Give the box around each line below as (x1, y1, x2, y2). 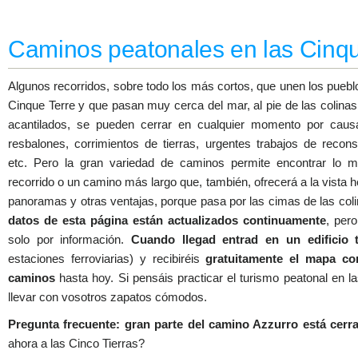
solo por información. (8, 233, 132, 246)
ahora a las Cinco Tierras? (8, 336, 145, 350)
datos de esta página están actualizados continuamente (8, 213, 326, 227)
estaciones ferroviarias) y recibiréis (8, 252, 206, 265)
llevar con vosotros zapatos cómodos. (8, 290, 207, 304)
